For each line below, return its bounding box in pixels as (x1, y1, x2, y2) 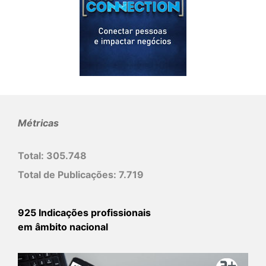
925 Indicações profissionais (18, 206, 151, 218)
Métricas (18, 116, 59, 129)
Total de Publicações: (18, 168, 119, 180)
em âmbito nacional (18, 220, 108, 233)
